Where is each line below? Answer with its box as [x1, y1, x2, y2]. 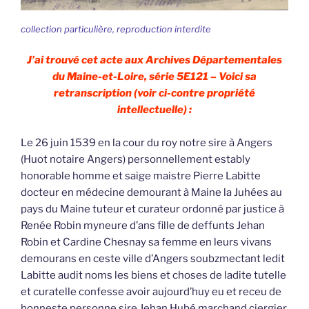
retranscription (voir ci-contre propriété [54, 87, 255, 100]
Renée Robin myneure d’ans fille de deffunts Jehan [21, 219, 265, 232]
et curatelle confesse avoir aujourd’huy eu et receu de [21, 286, 281, 299]
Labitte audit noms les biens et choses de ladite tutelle [21, 269, 286, 282]
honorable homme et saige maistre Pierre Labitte [21, 170, 261, 183]
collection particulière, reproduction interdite [21, 23, 211, 34]
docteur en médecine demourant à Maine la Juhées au [21, 186, 282, 199]
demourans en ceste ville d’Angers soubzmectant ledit [21, 252, 285, 266]
